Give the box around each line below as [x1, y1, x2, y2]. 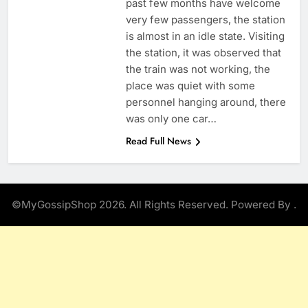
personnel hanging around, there [125, 96, 286, 109]
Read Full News [125, 134, 191, 148]
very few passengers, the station [125, 13, 285, 27]
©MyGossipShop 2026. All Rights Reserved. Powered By [12, 198, 294, 212]
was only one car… [125, 112, 217, 126]
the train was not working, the [125, 63, 270, 76]
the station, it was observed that [125, 46, 281, 60]
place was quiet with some [125, 79, 255, 93]
